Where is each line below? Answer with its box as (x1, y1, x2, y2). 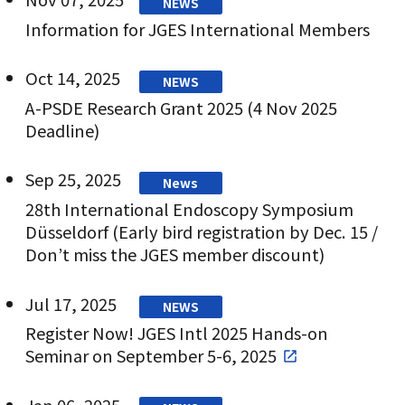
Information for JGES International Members (24, 16, 370, 41)
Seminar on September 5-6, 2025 (24, 343, 277, 367)
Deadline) (24, 118, 99, 142)
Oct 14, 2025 (24, 66, 120, 90)
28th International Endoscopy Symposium (24, 196, 353, 221)
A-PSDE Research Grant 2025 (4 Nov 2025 (24, 95, 337, 119)
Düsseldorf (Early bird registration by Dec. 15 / (24, 219, 378, 243)
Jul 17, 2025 (24, 291, 117, 316)
